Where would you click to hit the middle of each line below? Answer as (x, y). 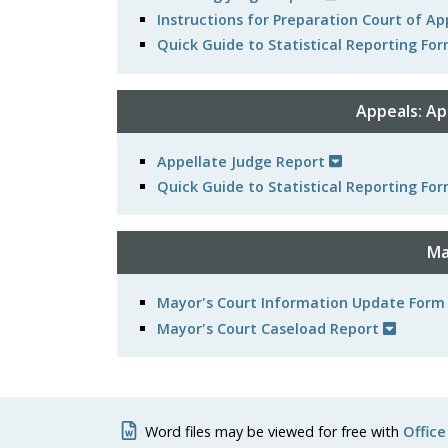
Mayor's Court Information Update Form (301, 303)
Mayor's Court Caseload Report (270, 328)
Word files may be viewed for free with (273, 431)
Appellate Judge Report (243, 161)
